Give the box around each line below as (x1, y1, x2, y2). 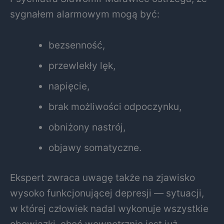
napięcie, (48, 80, 90, 92)
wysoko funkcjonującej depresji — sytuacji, (10, 186, 204, 199)
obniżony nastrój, (48, 121, 126, 133)
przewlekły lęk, (48, 59, 116, 72)
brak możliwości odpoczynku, (48, 100, 182, 113)
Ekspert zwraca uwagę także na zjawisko (10, 171, 195, 183)
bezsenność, (48, 39, 105, 51)
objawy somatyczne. (48, 141, 142, 154)
